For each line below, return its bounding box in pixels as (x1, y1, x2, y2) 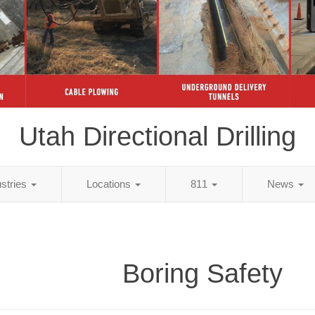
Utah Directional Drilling (19, 121, 296, 151)
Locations (86, 177, 134, 190)
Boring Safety (122, 258, 283, 288)
